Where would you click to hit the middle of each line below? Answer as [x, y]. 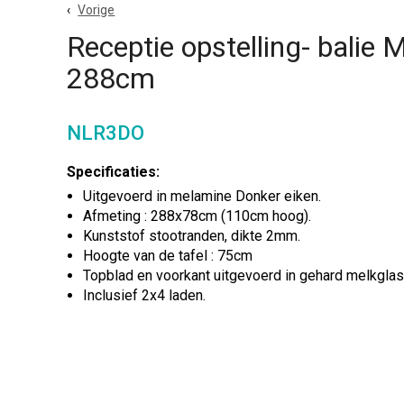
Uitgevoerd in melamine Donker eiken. [202, 196]
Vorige [96, 10]
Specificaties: [114, 172]
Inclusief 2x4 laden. [145, 295]
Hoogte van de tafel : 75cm [168, 256]
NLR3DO [106, 133]
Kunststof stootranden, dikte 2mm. [192, 236]
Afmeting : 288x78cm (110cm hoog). [197, 216]
